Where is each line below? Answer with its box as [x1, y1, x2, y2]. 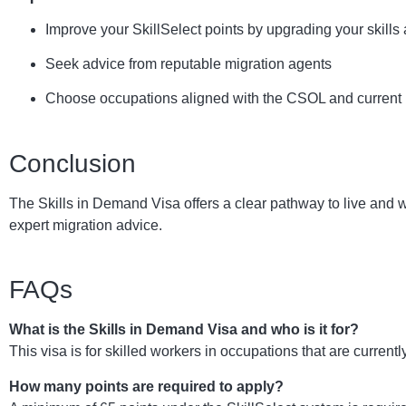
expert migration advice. [9, 217, 162, 233]
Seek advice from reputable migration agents [45, 56, 332, 72]
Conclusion [9, 149, 136, 178]
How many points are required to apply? [9, 378, 284, 394]
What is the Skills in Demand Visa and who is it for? [9, 322, 359, 338]
